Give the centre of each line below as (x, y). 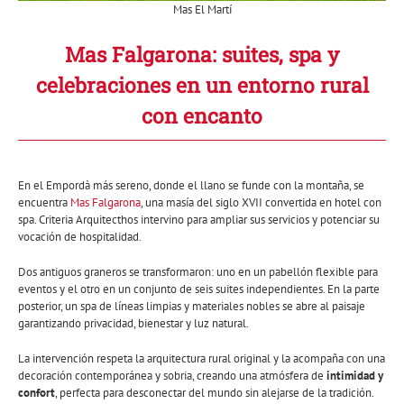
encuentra (44, 203)
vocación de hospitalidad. (80, 237)
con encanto (202, 116)
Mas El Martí (202, 10)
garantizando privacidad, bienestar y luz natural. (133, 324)
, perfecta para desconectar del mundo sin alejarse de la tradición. (215, 393)
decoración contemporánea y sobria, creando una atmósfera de (172, 376)
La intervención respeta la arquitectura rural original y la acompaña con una (202, 359)
